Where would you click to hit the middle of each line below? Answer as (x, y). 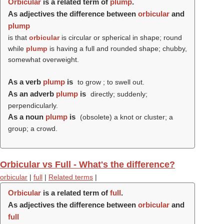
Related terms (71, 177)
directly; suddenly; (118, 94)
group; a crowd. (33, 128)
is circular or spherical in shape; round (121, 37)
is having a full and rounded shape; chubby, (117, 48)
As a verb (25, 82)
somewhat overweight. (43, 59)
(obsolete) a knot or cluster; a (125, 117)
